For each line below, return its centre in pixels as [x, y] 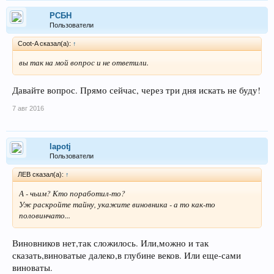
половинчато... [45, 215]
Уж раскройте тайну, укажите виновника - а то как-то [117, 204]
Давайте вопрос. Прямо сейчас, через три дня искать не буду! [136, 90]
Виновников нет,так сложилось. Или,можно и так [110, 243]
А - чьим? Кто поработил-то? [72, 193]
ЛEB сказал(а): [42, 174]
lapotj [60, 146]
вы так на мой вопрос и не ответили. [84, 63]
